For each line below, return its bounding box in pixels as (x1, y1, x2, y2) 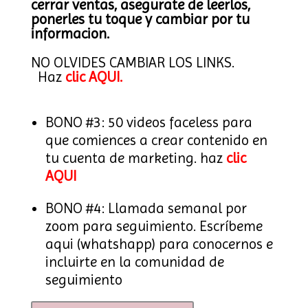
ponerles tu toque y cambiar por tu (30, 11, 250, 28)
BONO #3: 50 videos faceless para (45, 114, 252, 131)
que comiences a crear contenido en (45, 132, 267, 149)
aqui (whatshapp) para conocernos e (45, 236, 273, 253)
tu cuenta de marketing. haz (45, 150, 226, 167)
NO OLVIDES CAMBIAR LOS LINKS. (30, 54, 234, 71)
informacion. (30, 25, 113, 43)
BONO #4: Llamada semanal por (45, 200, 247, 217)
